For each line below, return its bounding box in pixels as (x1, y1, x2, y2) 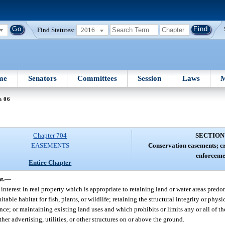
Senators (28, 74, 57, 82)
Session (138, 74, 162, 82)
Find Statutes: (37, 26, 75, 34)
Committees (77, 74, 118, 82)
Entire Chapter (29, 158, 72, 166)
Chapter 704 (33, 132, 67, 140)
